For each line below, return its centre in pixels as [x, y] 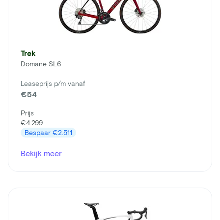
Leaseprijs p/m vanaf [53, 83]
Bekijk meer [41, 153]
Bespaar [39, 132]
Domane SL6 [41, 63]
